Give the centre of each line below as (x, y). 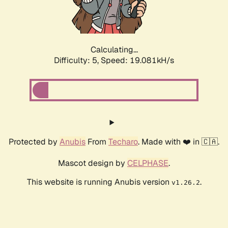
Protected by (34, 142)
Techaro (123, 142)
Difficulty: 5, (77, 61)
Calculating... (114, 50)
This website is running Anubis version (99, 182)
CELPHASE (148, 163)
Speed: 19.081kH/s (137, 61)
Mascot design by (93, 163)
